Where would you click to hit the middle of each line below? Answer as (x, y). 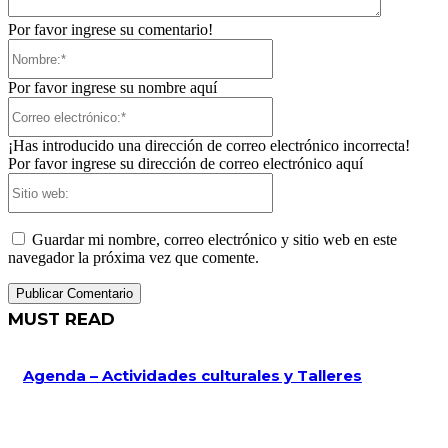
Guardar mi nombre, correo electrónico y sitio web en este (214, 240)
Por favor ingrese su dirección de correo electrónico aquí (185, 164)
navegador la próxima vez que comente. (133, 258)
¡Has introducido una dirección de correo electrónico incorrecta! (209, 146)
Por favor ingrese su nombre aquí (112, 88)
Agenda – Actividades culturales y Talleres (192, 376)
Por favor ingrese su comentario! (110, 30)
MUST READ (61, 319)
